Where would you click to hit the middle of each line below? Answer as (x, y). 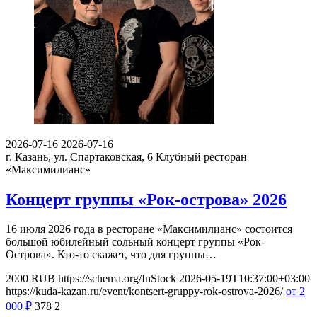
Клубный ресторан (201, 156)
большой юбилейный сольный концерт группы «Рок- (135, 242)
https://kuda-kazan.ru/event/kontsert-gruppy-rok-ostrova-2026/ (144, 292)
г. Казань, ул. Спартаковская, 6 (79, 156)
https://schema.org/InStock (117, 279)
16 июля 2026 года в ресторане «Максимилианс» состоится (149, 229)
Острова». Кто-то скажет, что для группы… (111, 255)
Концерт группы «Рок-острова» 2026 (146, 199)
